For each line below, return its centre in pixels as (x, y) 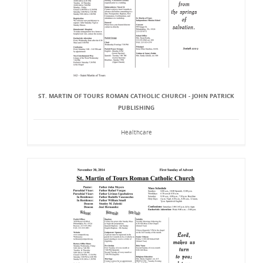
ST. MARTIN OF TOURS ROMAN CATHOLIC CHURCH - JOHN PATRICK (136, 96)
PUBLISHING (136, 107)
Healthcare (136, 132)
